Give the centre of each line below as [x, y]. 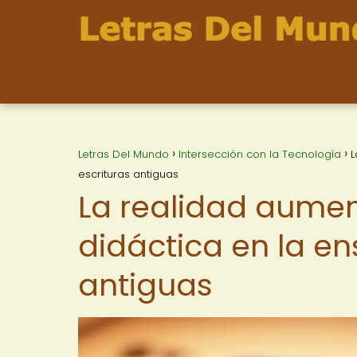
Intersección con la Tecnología [260, 154]
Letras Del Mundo [124, 154]
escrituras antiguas [128, 174]
